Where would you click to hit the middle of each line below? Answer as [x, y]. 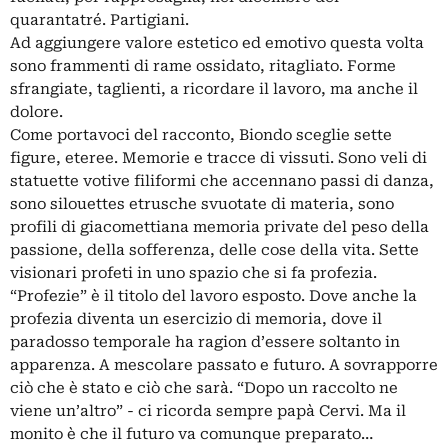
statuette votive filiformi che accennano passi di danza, [222, 180]
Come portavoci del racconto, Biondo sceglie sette [201, 134]
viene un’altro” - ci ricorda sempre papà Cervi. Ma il [208, 410]
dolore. [36, 111]
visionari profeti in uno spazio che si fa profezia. [193, 272]
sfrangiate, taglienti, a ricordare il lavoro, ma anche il [214, 88]
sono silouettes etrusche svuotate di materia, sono [202, 203]
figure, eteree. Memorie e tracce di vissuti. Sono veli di [218, 157]
